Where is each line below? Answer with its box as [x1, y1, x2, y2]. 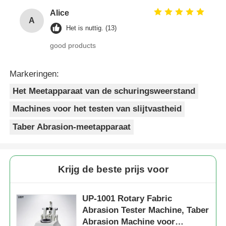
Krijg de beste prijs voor [58, 163, 168, 175]
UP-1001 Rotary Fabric [82, 193, 173, 203]
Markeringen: [10, 69, 60, 79]
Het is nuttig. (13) [66, 24, 117, 32]
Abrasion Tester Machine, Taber [82, 205, 209, 215]
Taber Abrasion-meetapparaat [13, 122, 131, 132]
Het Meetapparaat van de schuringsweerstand [13, 86, 196, 96]
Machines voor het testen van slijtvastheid [13, 104, 182, 114]
